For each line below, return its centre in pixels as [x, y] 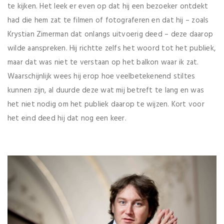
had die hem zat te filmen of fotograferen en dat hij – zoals [108, 20]
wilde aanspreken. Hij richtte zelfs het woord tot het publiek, [111, 48]
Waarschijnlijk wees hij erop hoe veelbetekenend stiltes [101, 76]
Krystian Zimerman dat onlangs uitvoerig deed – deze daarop [110, 34]
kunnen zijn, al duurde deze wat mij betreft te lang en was [106, 90]
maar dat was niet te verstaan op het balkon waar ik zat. [103, 62]
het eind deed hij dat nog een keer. [67, 118]
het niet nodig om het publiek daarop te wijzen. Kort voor [106, 104]
